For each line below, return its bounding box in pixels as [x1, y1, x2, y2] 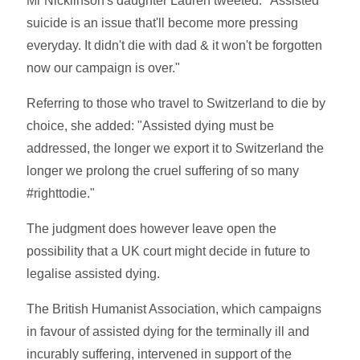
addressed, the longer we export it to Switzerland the [27, 141, 325, 155]
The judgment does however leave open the [27, 221, 277, 235]
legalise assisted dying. [27, 266, 161, 280]
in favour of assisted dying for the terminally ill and [27, 324, 310, 338]
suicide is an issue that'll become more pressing [27, 15, 299, 30]
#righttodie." [27, 186, 96, 200]
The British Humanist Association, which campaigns [27, 301, 322, 316]
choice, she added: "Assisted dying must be [27, 118, 275, 133]
